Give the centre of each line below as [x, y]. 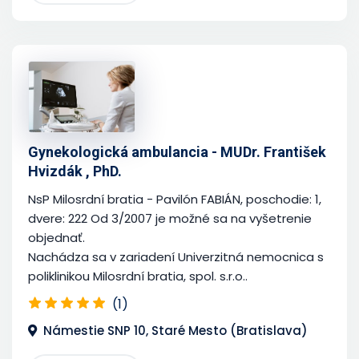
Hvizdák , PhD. [75, 171]
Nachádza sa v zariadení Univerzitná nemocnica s [176, 256]
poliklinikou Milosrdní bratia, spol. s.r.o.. [138, 276]
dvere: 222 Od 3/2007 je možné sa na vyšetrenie [170, 218]
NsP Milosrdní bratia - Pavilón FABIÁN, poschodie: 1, [175, 199]
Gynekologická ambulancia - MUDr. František [177, 151]
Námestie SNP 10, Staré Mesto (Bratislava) [175, 330]
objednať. [56, 237]
